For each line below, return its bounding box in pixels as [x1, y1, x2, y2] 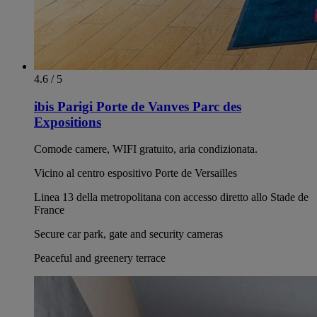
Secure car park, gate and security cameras [34, 228, 223, 241]
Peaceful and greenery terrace [34, 252, 166, 265]
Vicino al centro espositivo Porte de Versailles [34, 167, 237, 180]
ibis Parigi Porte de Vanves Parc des [34, 98, 241, 114]
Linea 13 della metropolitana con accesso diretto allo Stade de [34, 191, 309, 204]
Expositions [34, 114, 101, 129]
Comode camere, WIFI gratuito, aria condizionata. [34, 143, 258, 156]
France [34, 204, 64, 217]
